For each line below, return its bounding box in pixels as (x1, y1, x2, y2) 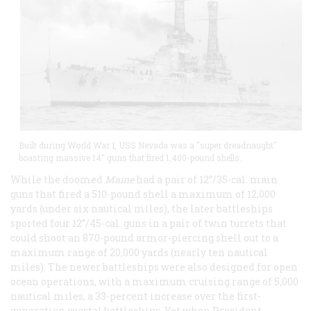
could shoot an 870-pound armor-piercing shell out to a (10, 230, 278, 244)
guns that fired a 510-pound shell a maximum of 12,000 (10, 187, 276, 201)
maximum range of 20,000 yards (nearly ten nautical (10, 245, 268, 259)
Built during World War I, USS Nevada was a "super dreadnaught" (19, 139, 277, 151)
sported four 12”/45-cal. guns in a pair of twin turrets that (10, 216, 287, 230)
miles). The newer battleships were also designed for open (10, 260, 298, 274)
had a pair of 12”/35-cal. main (136, 172, 278, 186)
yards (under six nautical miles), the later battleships (10, 201, 273, 215)
